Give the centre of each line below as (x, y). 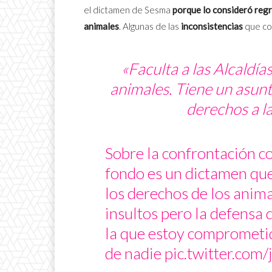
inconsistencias (211, 26)
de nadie (134, 253)
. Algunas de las (149, 26)
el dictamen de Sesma (127, 9)
